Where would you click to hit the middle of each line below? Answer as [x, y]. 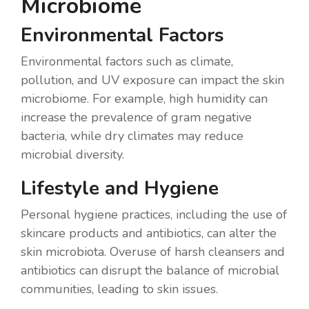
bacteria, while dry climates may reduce [132, 136]
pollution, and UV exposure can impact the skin [152, 80]
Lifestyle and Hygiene [120, 188]
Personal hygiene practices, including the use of [154, 214]
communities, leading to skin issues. [119, 289]
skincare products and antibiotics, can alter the [149, 233]
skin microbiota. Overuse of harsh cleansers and [153, 251]
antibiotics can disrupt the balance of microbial [150, 270]
